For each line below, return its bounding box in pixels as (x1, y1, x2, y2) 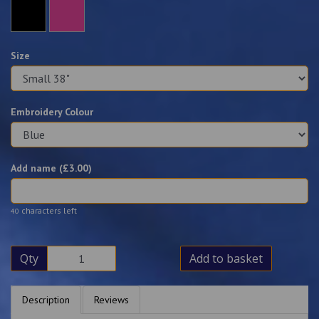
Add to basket (189, 251, 263, 266)
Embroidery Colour (11, 105, 93, 118)
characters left (19, 205, 77, 216)
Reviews (94, 293, 129, 306)
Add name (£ (11, 162, 69, 174)
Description (22, 293, 70, 306)
